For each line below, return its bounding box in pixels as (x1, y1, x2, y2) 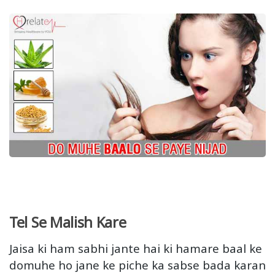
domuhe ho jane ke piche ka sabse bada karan (9, 257, 266, 273)
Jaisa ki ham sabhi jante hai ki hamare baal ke (9, 240, 262, 256)
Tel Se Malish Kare (9, 212, 126, 232)
